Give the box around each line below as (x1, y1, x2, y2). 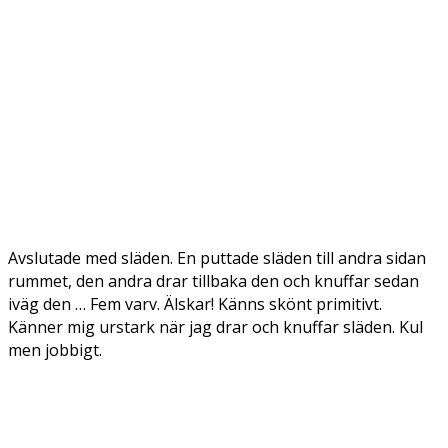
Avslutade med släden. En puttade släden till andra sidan (8, 247, 426, 269)
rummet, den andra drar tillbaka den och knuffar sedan (8, 270, 419, 292)
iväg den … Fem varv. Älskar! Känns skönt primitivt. (8, 293, 382, 315)
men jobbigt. (8, 339, 102, 361)
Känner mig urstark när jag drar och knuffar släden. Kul (8, 316, 423, 338)
